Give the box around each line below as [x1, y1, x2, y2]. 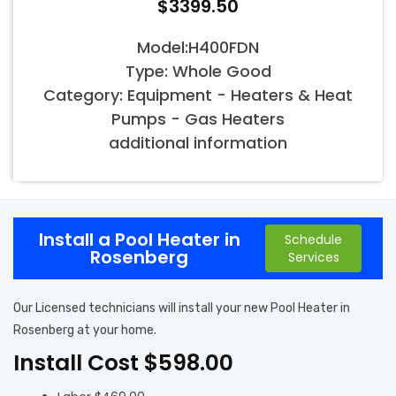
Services [287, 247, 339, 266]
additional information [109, 131, 287, 154]
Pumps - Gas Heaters [111, 107, 285, 130]
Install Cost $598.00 [13, 346, 233, 378]
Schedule [285, 230, 343, 248]
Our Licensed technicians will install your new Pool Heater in [13, 300, 350, 316]
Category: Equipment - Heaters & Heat [43, 83, 353, 106]
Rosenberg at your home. [13, 322, 159, 338]
